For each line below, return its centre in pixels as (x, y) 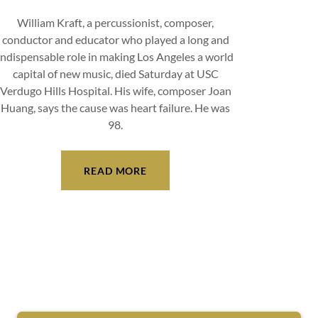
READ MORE (116, 170)
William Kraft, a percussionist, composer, (116, 23)
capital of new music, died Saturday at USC (115, 74)
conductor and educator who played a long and (115, 40)
